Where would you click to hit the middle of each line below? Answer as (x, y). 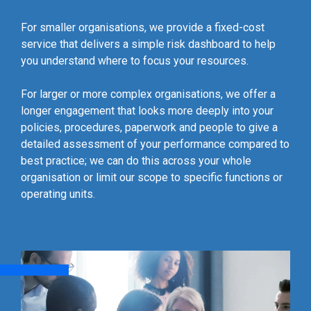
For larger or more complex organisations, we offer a (148, 94)
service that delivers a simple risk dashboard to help (148, 44)
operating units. (58, 194)
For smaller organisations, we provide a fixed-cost (143, 27)
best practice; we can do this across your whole (136, 161)
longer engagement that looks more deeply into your (147, 111)
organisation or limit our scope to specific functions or (152, 177)
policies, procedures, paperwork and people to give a (149, 127)
